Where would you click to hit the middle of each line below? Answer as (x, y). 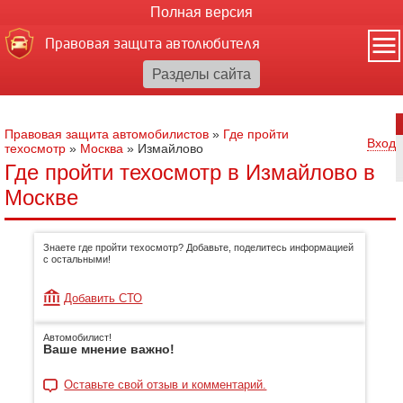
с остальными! (77, 259)
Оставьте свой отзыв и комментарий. (166, 385)
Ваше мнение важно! (109, 349)
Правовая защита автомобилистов (107, 134)
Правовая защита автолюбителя (152, 44)
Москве (41, 197)
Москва (102, 148)
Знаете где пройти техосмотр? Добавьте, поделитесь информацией (199, 247)
